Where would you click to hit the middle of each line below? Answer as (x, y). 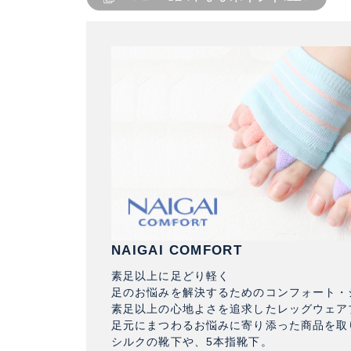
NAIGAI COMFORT (177, 251)
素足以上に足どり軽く (171, 276)
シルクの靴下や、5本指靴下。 (192, 342)
